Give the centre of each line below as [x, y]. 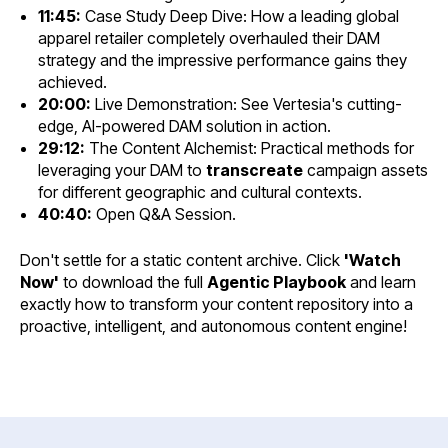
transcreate [254, 169]
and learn [381, 281]
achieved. [72, 81]
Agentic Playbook [276, 281]
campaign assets [365, 169]
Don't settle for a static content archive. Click [182, 259]
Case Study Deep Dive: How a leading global [239, 15]
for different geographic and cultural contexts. [199, 191]
